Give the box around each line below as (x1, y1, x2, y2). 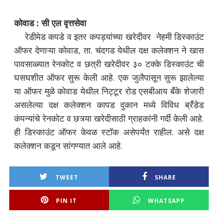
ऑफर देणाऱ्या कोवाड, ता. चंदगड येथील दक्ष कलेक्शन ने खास (14, 44, 204, 56)
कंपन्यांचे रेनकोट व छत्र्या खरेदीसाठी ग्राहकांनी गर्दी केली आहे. (14, 112, 204, 125)
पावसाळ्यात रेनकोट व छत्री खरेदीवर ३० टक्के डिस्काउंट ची (14, 58, 204, 70)
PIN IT (56, 197, 77, 205)
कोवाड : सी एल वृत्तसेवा (14, 17, 89, 29)
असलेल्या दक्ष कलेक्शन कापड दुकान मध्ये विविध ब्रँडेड (14, 99, 204, 111)
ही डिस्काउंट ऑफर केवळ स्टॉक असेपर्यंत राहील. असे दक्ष (14, 126, 204, 138)
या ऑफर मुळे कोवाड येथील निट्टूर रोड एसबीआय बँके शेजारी (14, 85, 204, 97)
